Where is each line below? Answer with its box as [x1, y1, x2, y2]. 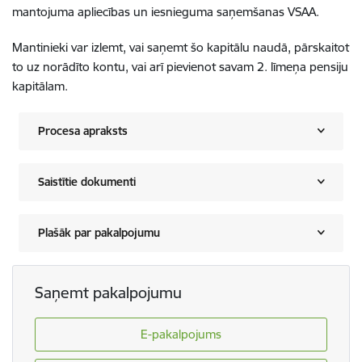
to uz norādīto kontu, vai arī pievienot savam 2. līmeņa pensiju [12, 58, 348, 74]
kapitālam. [12, 78, 68, 94]
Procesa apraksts [38, 123, 128, 138]
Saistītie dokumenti [38, 174, 136, 189]
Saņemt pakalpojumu [34, 282, 182, 302]
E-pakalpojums [141, 326, 221, 342]
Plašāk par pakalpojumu [38, 225, 160, 240]
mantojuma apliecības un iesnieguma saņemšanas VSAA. [12, 3, 319, 19]
